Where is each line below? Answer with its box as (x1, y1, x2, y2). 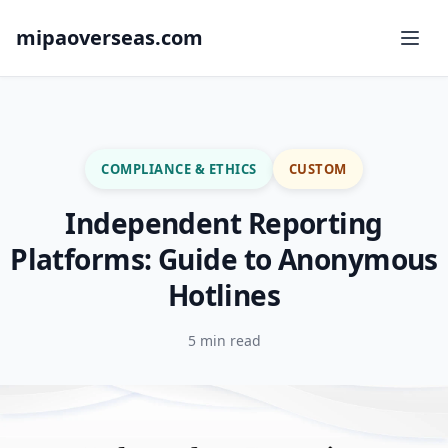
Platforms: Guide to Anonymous (10, 240, 438, 278)
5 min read (187, 331, 261, 350)
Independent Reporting (65, 204, 383, 242)
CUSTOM (288, 159, 347, 178)
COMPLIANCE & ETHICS (100, 159, 257, 178)
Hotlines (167, 276, 281, 314)
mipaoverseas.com (16, 24, 203, 51)
